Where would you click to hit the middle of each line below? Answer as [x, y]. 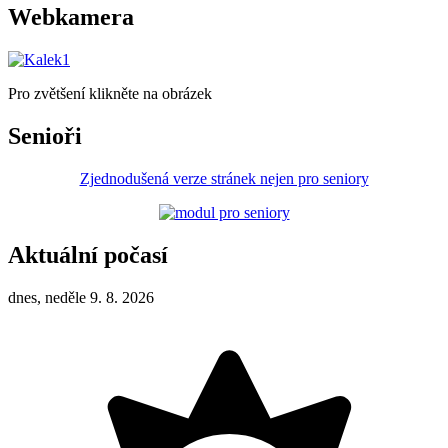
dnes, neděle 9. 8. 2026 [81, 297]
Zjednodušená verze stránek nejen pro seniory [224, 178]
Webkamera [71, 16]
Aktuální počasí [88, 254]
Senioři [45, 135]
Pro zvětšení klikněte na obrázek [110, 93]
